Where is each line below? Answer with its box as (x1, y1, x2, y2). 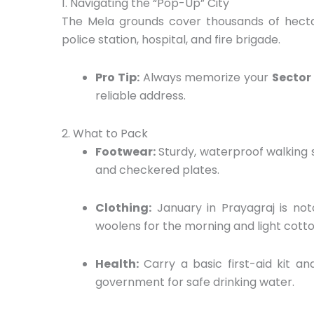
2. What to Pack (62, 125, 148, 142)
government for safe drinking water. (95, 273, 294, 290)
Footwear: (95, 143, 156, 160)
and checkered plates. (95, 161, 219, 178)
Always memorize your (139, 69, 272, 86)
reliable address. (95, 87, 186, 104)
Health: (95, 255, 139, 272)
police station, (62, 31, 139, 48)
